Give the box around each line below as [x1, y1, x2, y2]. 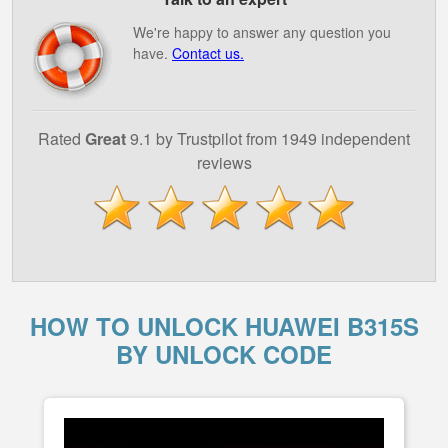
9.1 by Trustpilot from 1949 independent [126, 127, 410, 150]
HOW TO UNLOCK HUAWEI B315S [29, 309, 419, 343]
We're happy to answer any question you [133, 22, 391, 42]
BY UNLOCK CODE [116, 337, 332, 371]
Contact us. [172, 43, 244, 63]
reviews [196, 151, 252, 174]
